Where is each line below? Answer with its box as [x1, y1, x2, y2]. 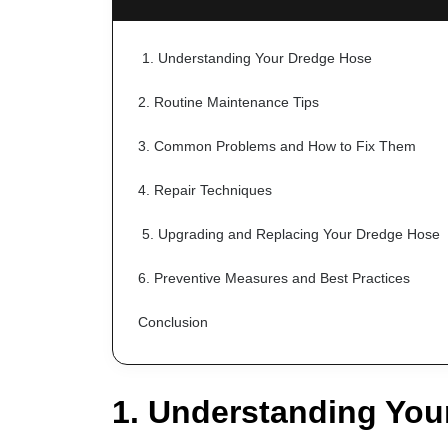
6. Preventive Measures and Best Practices [138, 270, 410, 287]
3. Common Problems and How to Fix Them [138, 138, 416, 155]
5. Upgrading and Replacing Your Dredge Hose [142, 226, 440, 243]
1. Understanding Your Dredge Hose [142, 50, 372, 67]
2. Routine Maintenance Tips [138, 94, 319, 111]
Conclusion [138, 314, 208, 331]
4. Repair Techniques [138, 182, 272, 199]
